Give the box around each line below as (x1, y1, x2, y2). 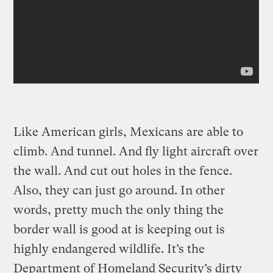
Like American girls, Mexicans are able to (13, 124, 244, 139)
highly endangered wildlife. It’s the (13, 241, 205, 256)
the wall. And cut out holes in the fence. (13, 163, 233, 178)
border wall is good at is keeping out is (13, 222, 225, 236)
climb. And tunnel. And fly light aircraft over (13, 144, 259, 158)
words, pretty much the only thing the (13, 202, 224, 217)
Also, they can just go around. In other (13, 183, 225, 197)
